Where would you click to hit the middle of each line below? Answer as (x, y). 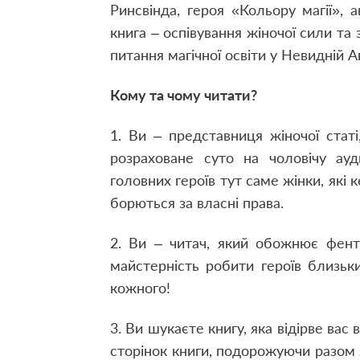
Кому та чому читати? (184, 95)
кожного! (140, 288)
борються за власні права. (197, 202)
